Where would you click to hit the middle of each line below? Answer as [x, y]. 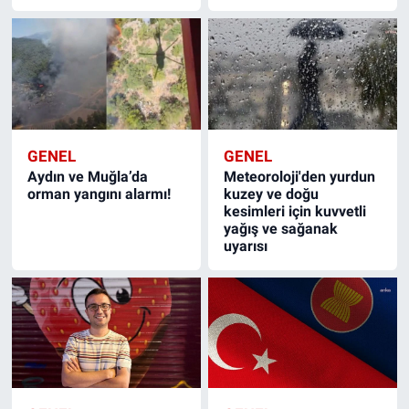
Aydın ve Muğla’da [87, 176]
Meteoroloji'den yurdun [300, 176]
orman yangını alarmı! [99, 194]
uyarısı [246, 246]
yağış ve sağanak [281, 228]
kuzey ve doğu [272, 194]
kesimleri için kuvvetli [295, 211]
